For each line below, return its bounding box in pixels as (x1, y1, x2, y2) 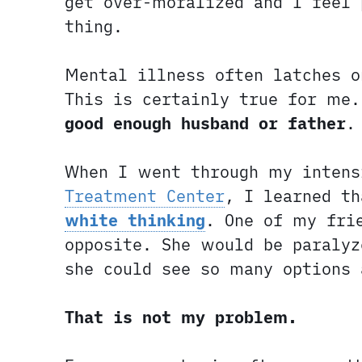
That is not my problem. (65, 306, 297, 329)
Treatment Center (65, 185, 225, 208)
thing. (65, 15, 123, 38)
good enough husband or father (65, 112, 346, 135)
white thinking (65, 209, 205, 232)
